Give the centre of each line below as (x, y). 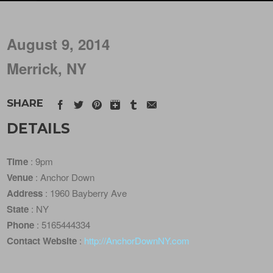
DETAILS (39, 128)
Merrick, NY (47, 68)
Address (25, 193)
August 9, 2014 (58, 44)
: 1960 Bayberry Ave (85, 193)
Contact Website (42, 241)
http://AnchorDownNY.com (137, 241)
